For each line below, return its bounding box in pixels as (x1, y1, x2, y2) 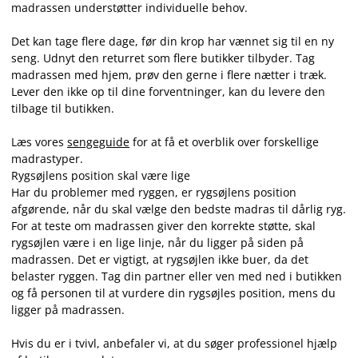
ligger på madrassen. (11, 302, 125, 317)
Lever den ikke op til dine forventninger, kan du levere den (11, 84, 325, 99)
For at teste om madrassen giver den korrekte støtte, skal (11, 218, 316, 233)
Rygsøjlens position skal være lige (11, 168, 190, 183)
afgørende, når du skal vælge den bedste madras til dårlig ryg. (11, 201, 346, 217)
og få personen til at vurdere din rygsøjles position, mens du (11, 285, 336, 300)
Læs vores (11, 134, 67, 149)
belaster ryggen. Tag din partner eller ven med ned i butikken (11, 268, 342, 284)
